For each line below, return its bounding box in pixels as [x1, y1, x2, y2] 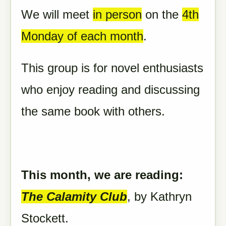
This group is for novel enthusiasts [21, 61, 203, 75]
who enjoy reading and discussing [21, 83, 200, 96]
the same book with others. [21, 104, 165, 118]
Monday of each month [21, 29, 143, 43]
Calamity [46, 190, 96, 203]
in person [93, 8, 142, 21]
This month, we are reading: [21, 168, 187, 182]
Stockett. [21, 211, 69, 225]
